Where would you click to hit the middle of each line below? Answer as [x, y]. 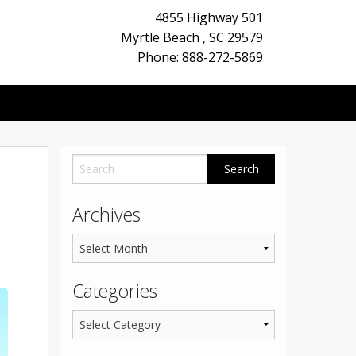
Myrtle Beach [162, 37]
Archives [106, 215]
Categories [115, 291]
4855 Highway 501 [209, 17]
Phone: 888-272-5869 [200, 57]
